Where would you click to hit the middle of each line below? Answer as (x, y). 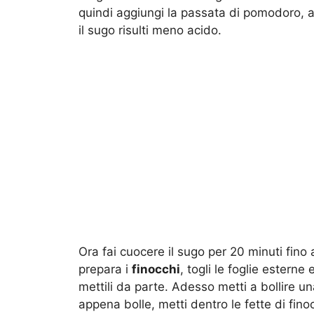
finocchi (156, 269)
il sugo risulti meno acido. (150, 30)
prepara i (105, 269)
